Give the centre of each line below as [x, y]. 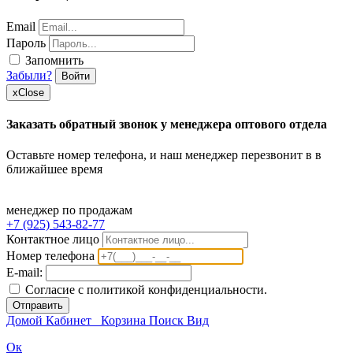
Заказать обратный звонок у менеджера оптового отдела [167, 124]
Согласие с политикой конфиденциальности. [145, 290]
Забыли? [29, 75]
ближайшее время [54, 169]
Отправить [38, 306]
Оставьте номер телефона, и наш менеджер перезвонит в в [164, 155]
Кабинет [69, 321]
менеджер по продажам [69, 210]
